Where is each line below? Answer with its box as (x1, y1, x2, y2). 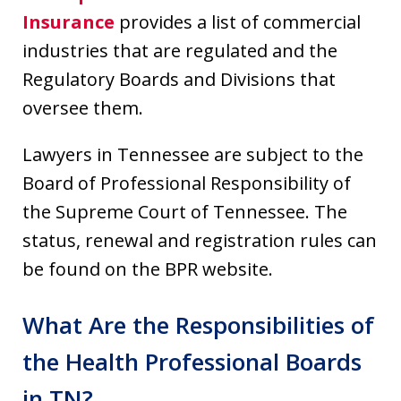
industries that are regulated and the (22, 38, 337, 63)
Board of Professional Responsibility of (22, 170, 351, 195)
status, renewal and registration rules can (22, 227, 377, 252)
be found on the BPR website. (22, 256, 273, 281)
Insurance (22, 9, 115, 34)
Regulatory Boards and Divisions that (22, 66, 336, 91)
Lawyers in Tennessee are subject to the (22, 141, 363, 166)
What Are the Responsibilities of (22, 308, 374, 341)
